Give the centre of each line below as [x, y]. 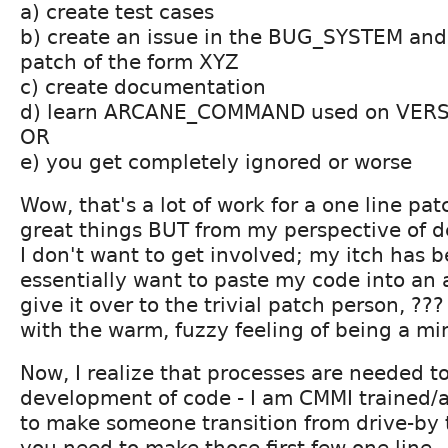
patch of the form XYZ [129, 62]
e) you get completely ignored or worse [216, 162]
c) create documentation [143, 87]
